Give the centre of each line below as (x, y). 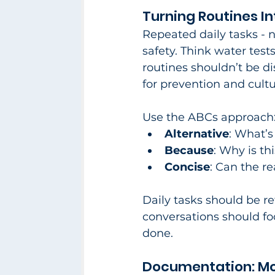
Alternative (197, 134)
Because (189, 150)
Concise (187, 167)
